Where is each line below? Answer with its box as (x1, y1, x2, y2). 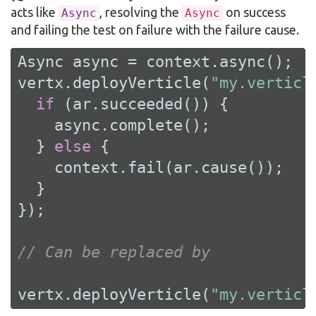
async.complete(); (18, 116, 210, 134)
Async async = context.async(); (18, 52, 293, 71)
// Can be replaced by (18, 243, 210, 261)
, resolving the (99, 5, 182, 20)
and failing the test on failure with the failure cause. (11, 23, 299, 37)
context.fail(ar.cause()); (18, 158, 284, 176)
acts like (11, 5, 59, 20)
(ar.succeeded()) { (54, 95, 229, 113)
